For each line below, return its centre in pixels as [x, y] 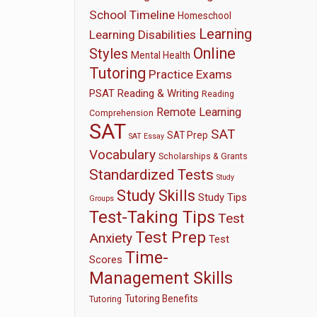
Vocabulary [123, 155]
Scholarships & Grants [203, 156]
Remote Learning [199, 112]
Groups [102, 198]
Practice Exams [191, 74]
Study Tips [223, 197]
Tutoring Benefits [162, 299]
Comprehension [122, 113]
